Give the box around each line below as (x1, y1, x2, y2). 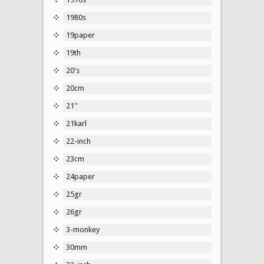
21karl (66, 118, 87, 128)
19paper (66, 30, 95, 39)
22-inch (66, 136, 91, 146)
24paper (66, 171, 95, 181)
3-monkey (66, 225, 100, 234)
